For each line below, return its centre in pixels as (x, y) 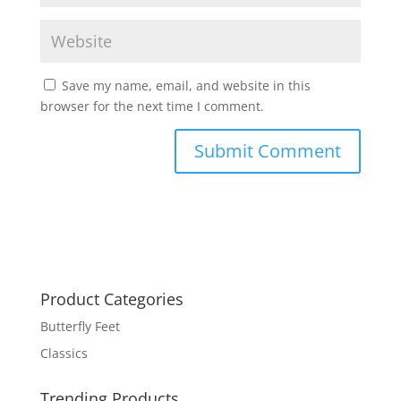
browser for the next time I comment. (152, 107)
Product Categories (111, 299)
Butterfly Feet (80, 327)
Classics (64, 354)
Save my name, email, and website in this (186, 86)
